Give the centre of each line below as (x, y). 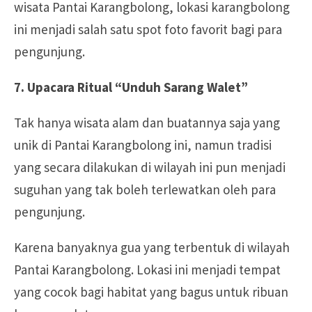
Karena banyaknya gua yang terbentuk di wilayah (152, 247)
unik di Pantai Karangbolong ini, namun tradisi (143, 145)
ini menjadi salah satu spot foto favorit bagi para (148, 29)
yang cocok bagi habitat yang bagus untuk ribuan (151, 291)
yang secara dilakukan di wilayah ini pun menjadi (150, 167)
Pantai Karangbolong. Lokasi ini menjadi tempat (147, 269)
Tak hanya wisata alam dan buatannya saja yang (147, 122)
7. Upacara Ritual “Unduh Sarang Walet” (131, 87)
